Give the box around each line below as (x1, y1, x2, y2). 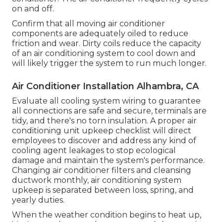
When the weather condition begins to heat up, (12, 210, 201, 220)
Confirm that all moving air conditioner (12, 18, 165, 28)
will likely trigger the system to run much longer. (12, 58, 207, 68)
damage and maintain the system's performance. (12, 155, 205, 165)
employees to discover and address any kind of (12, 135, 196, 145)
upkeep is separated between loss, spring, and (12, 185, 194, 195)
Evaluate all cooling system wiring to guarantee (12, 96, 201, 106)
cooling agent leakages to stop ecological (12, 145, 176, 155)
